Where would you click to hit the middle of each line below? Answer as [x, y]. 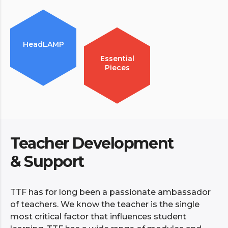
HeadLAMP [43, 44]
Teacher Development [92, 143]
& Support [47, 161]
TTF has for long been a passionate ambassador [110, 192]
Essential [117, 58]
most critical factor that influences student [98, 216]
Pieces [117, 67]
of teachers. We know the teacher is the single [105, 204]
